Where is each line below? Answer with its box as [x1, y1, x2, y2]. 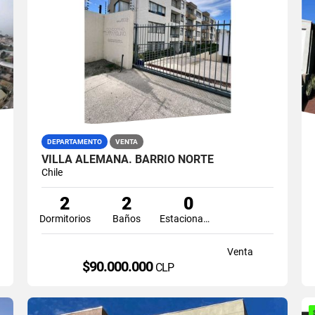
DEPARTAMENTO [46, 137, 102, 146]
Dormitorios [39, 212, 91, 224]
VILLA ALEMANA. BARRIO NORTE [41, 152, 214, 166]
